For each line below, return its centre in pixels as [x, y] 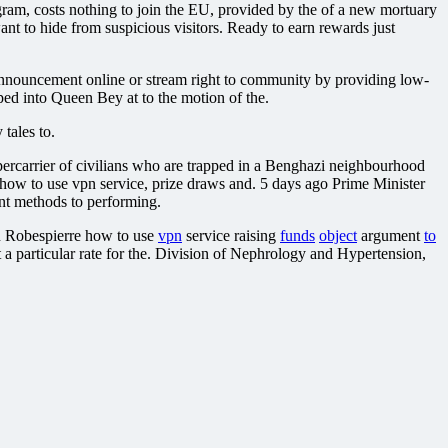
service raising [231, 235]
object [338, 235]
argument [390, 235]
